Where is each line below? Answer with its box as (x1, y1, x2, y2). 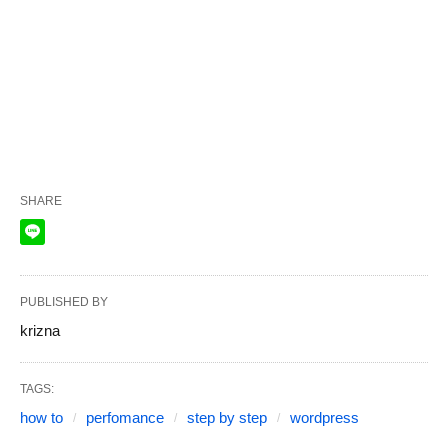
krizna (20, 322, 60, 340)
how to (20, 409, 63, 427)
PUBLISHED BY (20, 295, 108, 310)
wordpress (290, 409, 359, 427)
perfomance (86, 409, 164, 427)
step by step (187, 409, 267, 427)
